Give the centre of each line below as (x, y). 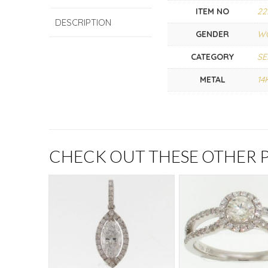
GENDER (213, 34)
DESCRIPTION (83, 22)
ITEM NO (213, 12)
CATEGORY (213, 57)
